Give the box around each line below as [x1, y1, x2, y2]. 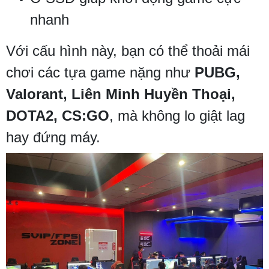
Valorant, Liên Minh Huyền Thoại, [6, 85, 235, 102]
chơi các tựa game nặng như [6, 64, 195, 80]
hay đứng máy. [6, 128, 100, 145]
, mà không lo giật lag [109, 107, 245, 124]
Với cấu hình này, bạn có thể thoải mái [6, 42, 250, 59]
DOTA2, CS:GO [6, 107, 109, 124]
